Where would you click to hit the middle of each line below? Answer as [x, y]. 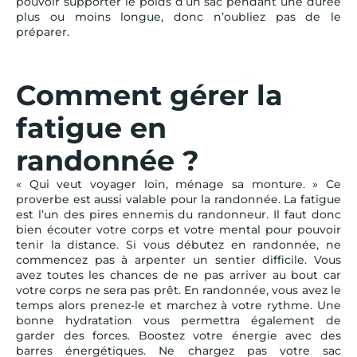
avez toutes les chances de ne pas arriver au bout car [178, 275]
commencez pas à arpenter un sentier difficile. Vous [178, 259]
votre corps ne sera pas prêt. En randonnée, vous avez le [178, 290]
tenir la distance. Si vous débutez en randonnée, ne [178, 244]
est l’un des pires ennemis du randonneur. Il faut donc [178, 214]
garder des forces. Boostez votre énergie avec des [178, 335]
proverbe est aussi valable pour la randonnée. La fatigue [178, 199]
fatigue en [91, 127]
